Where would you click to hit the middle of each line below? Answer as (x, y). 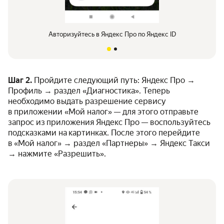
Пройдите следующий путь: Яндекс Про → (113, 80)
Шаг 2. (20, 80)
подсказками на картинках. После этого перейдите (104, 133)
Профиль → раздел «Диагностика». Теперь (89, 91)
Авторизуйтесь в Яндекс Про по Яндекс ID (112, 34)
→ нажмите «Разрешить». (57, 154)
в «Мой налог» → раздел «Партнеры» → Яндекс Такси (109, 143)
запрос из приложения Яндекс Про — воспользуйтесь (109, 122)
